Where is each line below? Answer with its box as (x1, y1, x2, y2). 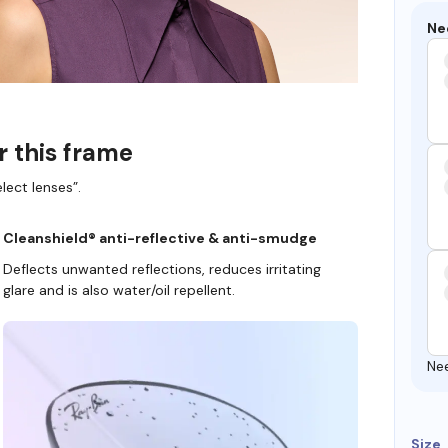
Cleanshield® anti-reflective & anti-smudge (2, 228, 317, 247)
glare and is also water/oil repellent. (2, 280, 235, 299)
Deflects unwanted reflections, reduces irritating (2, 259, 321, 278)
